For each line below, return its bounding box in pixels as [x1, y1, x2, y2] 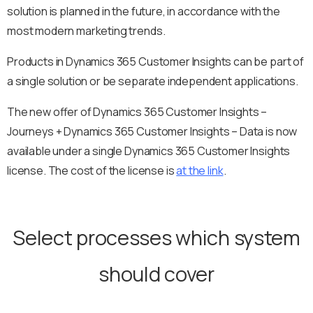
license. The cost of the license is [7, 162, 177, 178]
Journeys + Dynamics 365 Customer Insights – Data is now [7, 123, 298, 139]
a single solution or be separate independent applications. [7, 73, 298, 89]
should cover [99, 259, 214, 288]
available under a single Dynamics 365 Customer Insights [7, 143, 291, 159]
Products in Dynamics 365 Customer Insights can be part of [7, 53, 304, 69]
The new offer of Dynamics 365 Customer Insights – [7, 103, 268, 119]
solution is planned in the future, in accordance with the [7, 3, 280, 19]
